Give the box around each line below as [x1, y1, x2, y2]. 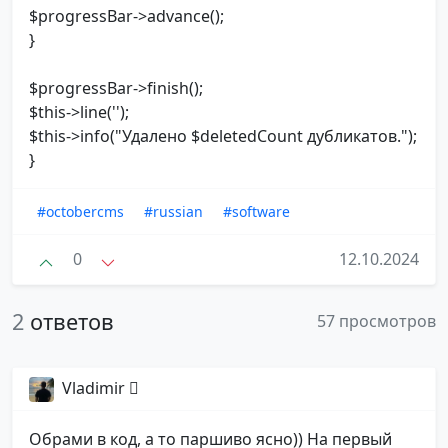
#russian [144, 202, 203, 222]
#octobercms [37, 202, 124, 222]
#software [223, 202, 290, 222]
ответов [30, 306, 114, 336]
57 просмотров [317, 309, 436, 332]
